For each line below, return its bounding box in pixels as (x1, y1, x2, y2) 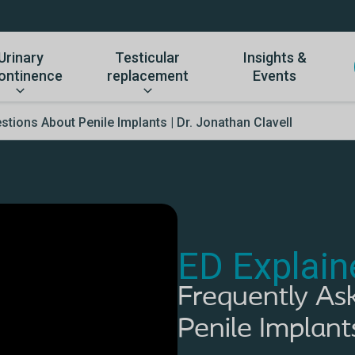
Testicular (115, 49, 181, 66)
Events (253, 67, 297, 84)
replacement (106, 67, 189, 84)
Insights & (242, 49, 307, 66)
